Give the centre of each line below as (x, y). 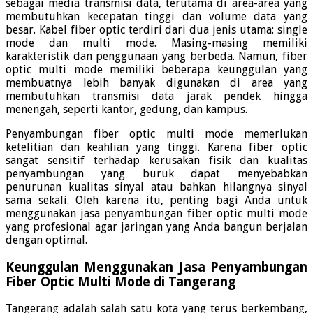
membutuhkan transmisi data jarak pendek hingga (156, 96)
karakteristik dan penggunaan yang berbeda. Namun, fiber (156, 56)
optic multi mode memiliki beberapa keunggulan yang (156, 69)
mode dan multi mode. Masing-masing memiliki (156, 43)
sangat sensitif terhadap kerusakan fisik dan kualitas (156, 160)
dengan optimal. (46, 240)
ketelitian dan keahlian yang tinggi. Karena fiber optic (156, 147)
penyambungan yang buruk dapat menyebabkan (156, 173)
